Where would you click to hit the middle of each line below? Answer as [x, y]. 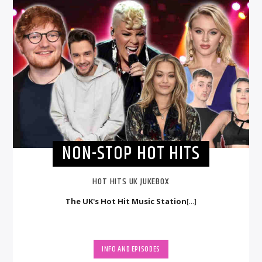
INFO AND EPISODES [131, 249]
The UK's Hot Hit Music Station [126, 201]
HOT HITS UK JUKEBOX [131, 182]
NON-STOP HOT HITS [131, 153]
